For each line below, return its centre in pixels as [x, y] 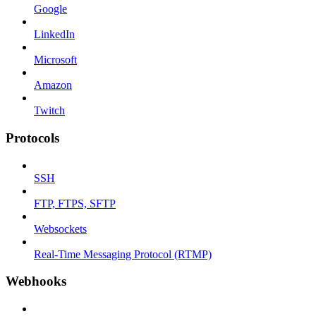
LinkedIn [54, 35]
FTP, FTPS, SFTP [75, 203]
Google [50, 9]
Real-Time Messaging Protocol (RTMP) [123, 254]
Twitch [49, 111]
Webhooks [36, 281]
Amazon [53, 85]
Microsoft [55, 60]
